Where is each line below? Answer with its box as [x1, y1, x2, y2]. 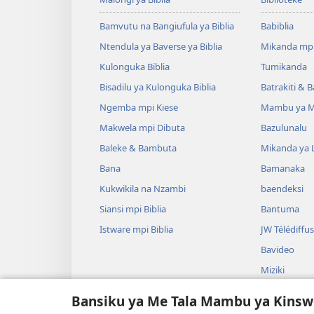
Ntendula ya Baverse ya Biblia [100, 39, 222, 53]
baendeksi [260, 182, 303, 195]
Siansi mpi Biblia [100, 202, 166, 215]
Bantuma [260, 202, 299, 215]
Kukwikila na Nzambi [100, 182, 186, 195]
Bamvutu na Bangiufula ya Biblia [100, 19, 234, 32]
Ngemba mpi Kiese [100, 100, 178, 114]
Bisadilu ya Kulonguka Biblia [100, 80, 216, 93]
